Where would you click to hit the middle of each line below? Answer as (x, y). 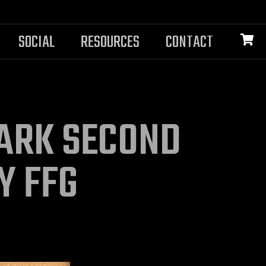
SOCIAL (37, 42)
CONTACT (190, 42)
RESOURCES (110, 42)
